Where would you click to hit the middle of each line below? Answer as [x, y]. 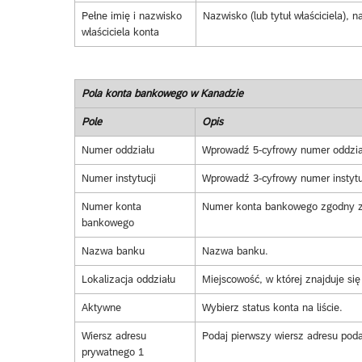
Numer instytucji [118, 179]
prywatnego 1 [112, 352]
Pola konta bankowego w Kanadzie [162, 94]
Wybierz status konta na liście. [272, 308]
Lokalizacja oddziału [128, 280]
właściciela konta [120, 32]
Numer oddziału [118, 150]
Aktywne [101, 308]
